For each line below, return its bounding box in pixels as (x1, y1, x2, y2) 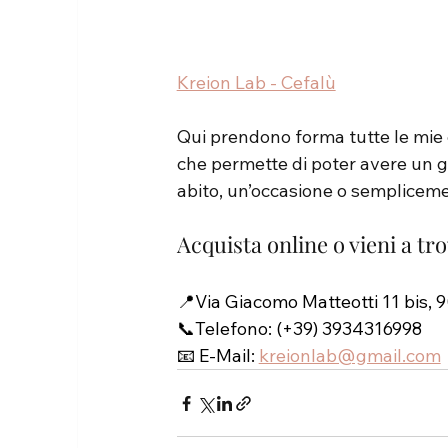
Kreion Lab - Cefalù (176, 71, 336, 95)
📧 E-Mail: (176, 344, 255, 368)
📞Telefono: (176, 317, 276, 341)
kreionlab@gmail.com (258, 344, 441, 368)
